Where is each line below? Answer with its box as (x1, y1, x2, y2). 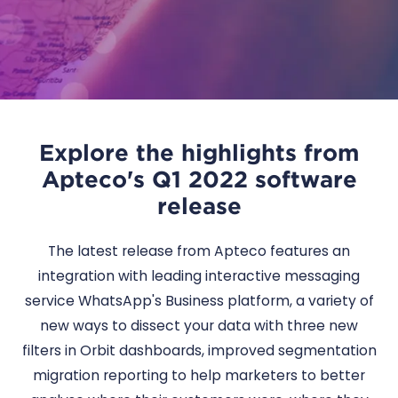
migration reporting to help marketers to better (33, 366, 365, 386)
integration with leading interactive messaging (38, 267, 360, 286)
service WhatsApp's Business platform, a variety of (24, 291, 374, 311)
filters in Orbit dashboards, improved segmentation (21, 341, 377, 361)
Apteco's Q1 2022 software (41, 164, 357, 193)
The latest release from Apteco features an (48, 242, 350, 261)
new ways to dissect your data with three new (40, 316, 358, 336)
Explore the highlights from (39, 138, 359, 166)
